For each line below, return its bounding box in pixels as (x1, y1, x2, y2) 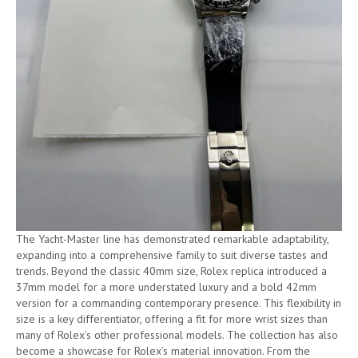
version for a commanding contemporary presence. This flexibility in (16, 295, 341, 310)
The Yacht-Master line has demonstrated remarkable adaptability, (16, 231, 328, 246)
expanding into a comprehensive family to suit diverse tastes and (16, 247, 328, 262)
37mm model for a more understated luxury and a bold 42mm (16, 279, 316, 294)
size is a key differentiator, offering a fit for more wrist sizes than (16, 311, 328, 326)
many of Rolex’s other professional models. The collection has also (16, 327, 338, 342)
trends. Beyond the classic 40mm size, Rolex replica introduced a (16, 263, 327, 278)
